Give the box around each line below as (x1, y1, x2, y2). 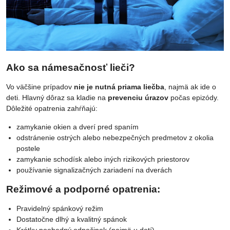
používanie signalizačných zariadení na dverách (16, 165, 172, 174)
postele (16, 144, 40, 152)
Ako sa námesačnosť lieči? (6, 62, 135, 73)
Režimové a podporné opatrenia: (6, 183, 160, 195)
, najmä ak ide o (164, 82, 216, 91)
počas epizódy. (168, 93, 219, 102)
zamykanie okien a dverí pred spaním (16, 122, 139, 131)
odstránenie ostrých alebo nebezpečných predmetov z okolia (16, 133, 214, 142)
